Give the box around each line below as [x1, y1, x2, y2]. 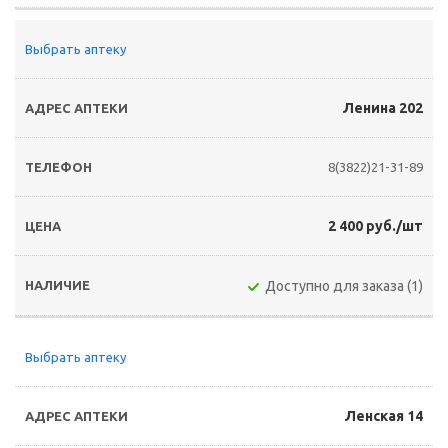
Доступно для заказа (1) [265, 278, 423, 294]
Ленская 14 [345, 408, 423, 424]
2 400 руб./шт [328, 218, 423, 234]
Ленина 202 [343, 100, 423, 116]
